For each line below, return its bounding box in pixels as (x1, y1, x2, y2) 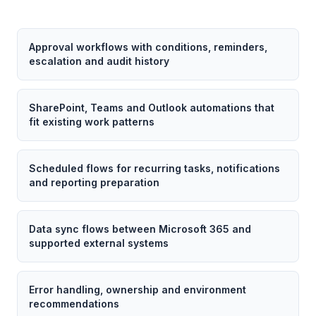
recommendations (29, 298, 119, 310)
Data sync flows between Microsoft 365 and (29, 223, 251, 235)
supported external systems (29, 237, 169, 249)
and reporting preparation (29, 176, 159, 188)
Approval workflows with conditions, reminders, (29, 41, 267, 53)
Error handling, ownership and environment (29, 284, 246, 296)
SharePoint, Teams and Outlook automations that (29, 102, 274, 114)
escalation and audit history (29, 55, 169, 67)
